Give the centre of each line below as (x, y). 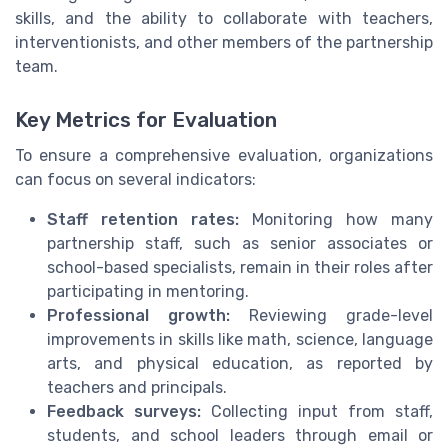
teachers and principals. (137, 387)
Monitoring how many (336, 219)
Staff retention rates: (143, 219)
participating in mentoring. (148, 291)
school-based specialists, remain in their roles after (240, 267)
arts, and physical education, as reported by (240, 363)
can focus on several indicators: (135, 179)
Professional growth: (138, 315)
